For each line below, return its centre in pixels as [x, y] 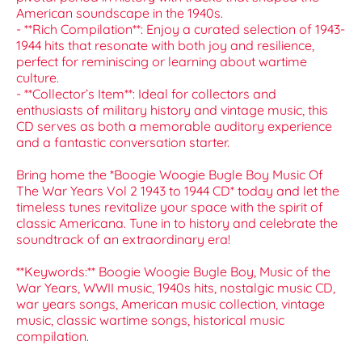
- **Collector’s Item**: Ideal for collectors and [146, 94]
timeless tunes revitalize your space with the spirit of [170, 207]
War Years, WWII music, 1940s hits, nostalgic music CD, [176, 288]
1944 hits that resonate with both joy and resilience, [165, 46]
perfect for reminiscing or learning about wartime [162, 62]
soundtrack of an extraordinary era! [123, 240]
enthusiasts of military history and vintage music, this [172, 110]
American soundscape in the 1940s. [120, 13]
